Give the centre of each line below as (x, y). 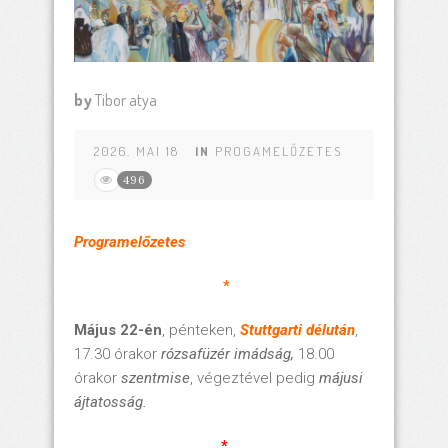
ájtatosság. (110, 402)
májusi (341, 378)
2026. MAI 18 (136, 151)
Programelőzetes (129, 242)
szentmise (155, 378)
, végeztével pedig (254, 378)
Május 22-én (118, 330)
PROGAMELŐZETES (278, 151)
